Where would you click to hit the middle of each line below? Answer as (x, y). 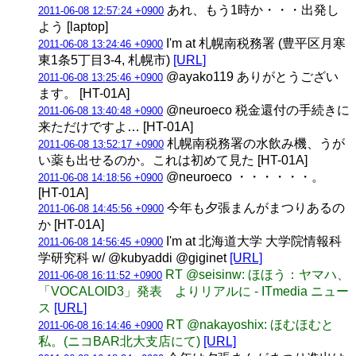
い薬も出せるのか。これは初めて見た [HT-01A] (173, 160)
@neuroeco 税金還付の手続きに (256, 110)
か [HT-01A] (71, 224)
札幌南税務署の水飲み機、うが (254, 143)
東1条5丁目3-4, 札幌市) (106, 60)
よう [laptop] (73, 26)
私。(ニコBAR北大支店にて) (121, 341)
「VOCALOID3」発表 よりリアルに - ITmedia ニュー (193, 291)
